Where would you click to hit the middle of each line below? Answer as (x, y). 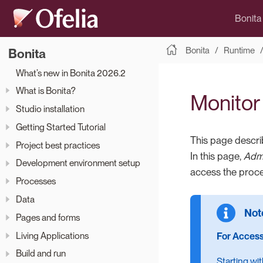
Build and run (41, 254)
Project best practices (58, 145)
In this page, (217, 156)
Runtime (239, 50)
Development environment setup (78, 163)
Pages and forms (48, 217)
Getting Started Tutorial (61, 127)
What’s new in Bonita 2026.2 (71, 73)
